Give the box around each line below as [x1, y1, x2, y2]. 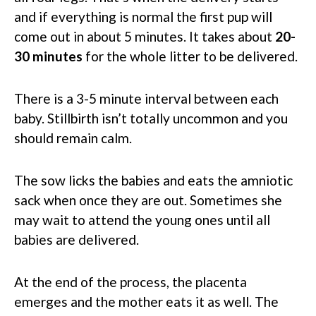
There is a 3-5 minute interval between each [14, 90, 279, 107]
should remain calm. [14, 129, 132, 146]
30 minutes [14, 47, 83, 64]
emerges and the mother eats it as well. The [14, 293, 279, 310]
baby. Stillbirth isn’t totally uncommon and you [14, 109, 288, 126]
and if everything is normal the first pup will [14, 8, 272, 25]
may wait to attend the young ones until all [14, 211, 270, 228]
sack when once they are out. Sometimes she [14, 191, 282, 208]
